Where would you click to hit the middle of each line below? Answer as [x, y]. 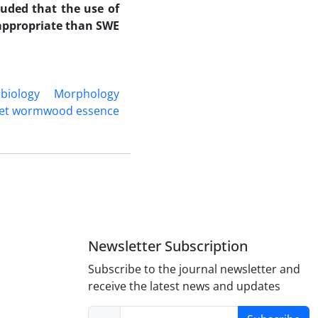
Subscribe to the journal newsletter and [194, 269]
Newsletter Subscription [168, 246]
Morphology [87, 94]
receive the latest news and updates [184, 286]
